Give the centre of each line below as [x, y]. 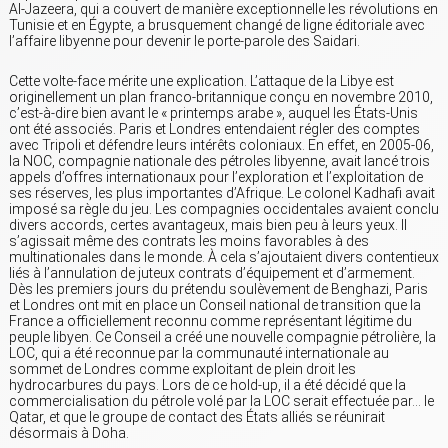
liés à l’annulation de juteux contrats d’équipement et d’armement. [212, 273]
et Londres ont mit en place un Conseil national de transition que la [215, 305]
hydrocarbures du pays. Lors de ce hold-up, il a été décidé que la [207, 385]
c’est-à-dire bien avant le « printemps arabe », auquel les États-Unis [213, 113]
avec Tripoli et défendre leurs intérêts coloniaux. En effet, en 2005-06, [221, 145]
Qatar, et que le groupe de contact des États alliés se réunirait [197, 417]
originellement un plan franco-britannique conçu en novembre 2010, [221, 97]
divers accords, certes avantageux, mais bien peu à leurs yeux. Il [208, 225]
